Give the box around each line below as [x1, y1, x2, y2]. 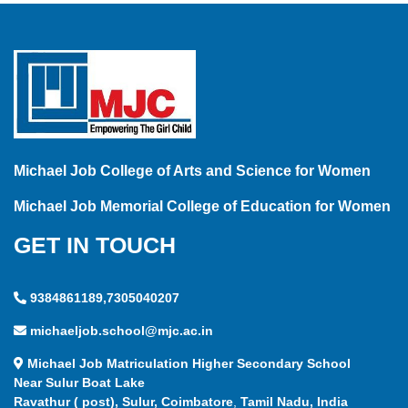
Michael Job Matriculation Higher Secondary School [27, 356, 351, 372]
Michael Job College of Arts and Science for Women [14, 163, 371, 179]
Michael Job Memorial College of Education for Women [14, 199, 391, 215]
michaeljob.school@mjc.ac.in [30, 323, 213, 339]
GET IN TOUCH [14, 232, 176, 259]
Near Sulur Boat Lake [14, 375, 145, 391]
